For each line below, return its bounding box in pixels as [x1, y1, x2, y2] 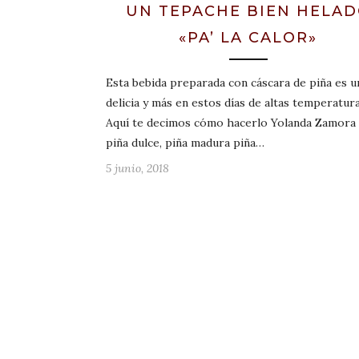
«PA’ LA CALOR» [179, 28, 317, 46]
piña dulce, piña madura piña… [106, 135, 264, 150]
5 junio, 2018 [106, 160, 169, 175]
